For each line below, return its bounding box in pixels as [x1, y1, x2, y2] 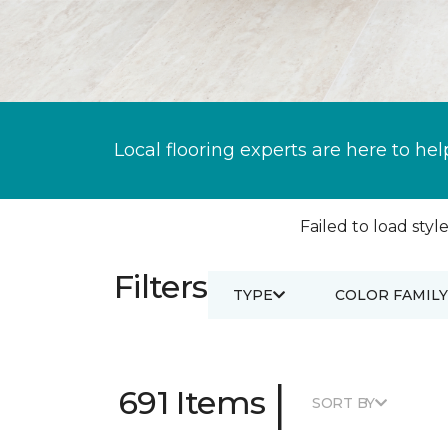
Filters [114, 267, 208, 306]
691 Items [118, 383, 266, 422]
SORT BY [311, 393, 376, 412]
